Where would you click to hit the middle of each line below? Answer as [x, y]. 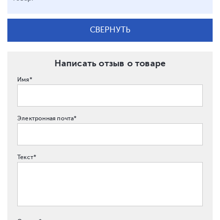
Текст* [27, 157]
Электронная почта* [47, 118]
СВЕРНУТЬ [110, 30]
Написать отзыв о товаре [110, 63]
